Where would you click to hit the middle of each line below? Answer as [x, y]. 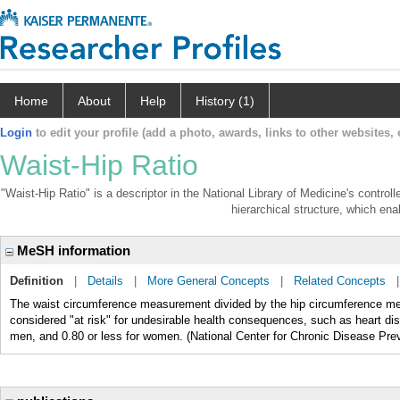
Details [105, 281]
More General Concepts [208, 281]
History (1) [225, 101]
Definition [37, 281]
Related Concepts [340, 281]
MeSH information [72, 250]
